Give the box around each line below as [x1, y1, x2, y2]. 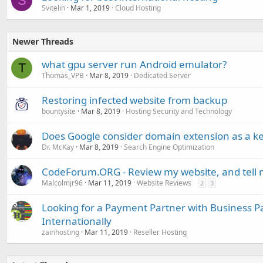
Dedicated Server [134, 70, 191, 81]
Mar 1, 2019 [70, 3, 110, 14]
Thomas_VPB [42, 70, 84, 81]
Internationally [42, 214, 112, 228]
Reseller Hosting [133, 227, 187, 238]
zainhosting [42, 227, 79, 238]
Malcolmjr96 [42, 178, 83, 188]
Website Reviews [137, 178, 191, 188]
